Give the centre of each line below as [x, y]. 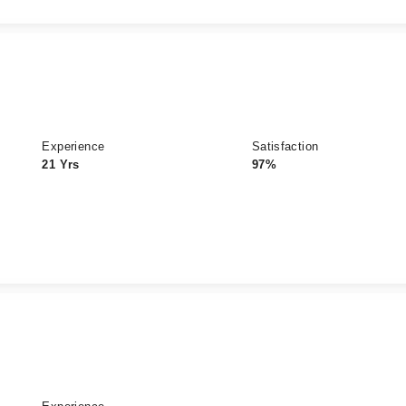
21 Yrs [61, 164]
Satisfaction [285, 146]
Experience [73, 146]
